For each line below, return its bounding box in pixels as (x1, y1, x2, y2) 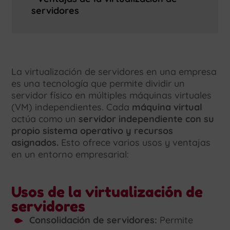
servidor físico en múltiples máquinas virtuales (11, 89, 212, 102)
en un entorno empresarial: (11, 148, 129, 161)
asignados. (11, 137, 59, 149)
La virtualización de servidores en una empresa (11, 66, 217, 78)
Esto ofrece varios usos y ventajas (59, 137, 211, 149)
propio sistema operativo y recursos (11, 125, 174, 137)
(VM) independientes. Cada (11, 101, 132, 113)
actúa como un (11, 113, 79, 125)
